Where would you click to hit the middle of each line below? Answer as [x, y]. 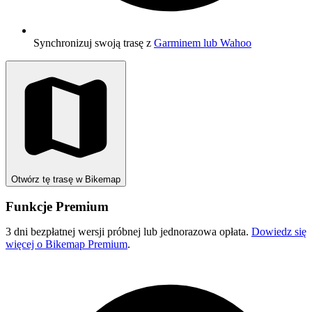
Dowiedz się [279, 232]
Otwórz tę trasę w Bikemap [66, 179]
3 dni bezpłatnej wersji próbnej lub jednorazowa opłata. [128, 232]
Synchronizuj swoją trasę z [94, 42]
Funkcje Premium [57, 207]
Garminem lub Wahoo [203, 42]
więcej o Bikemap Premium [67, 244]
